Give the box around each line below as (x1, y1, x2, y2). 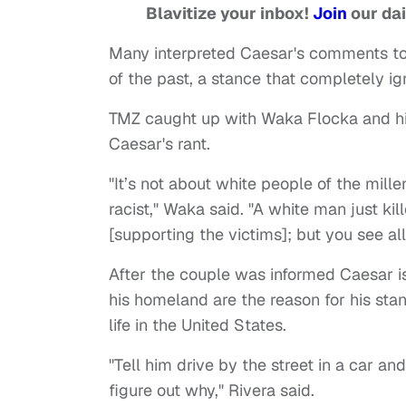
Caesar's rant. (109, 133, 210, 155)
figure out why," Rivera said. (109, 380, 314, 401)
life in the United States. (109, 314, 286, 336)
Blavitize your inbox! (145, 3, 313, 24)
